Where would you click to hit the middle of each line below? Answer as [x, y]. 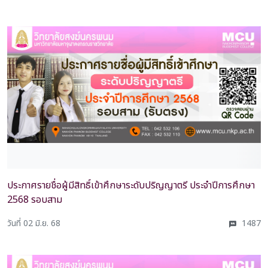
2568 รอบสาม [35, 200]
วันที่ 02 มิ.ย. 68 [34, 223]
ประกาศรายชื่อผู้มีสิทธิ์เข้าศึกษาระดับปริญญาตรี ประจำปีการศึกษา [131, 185]
